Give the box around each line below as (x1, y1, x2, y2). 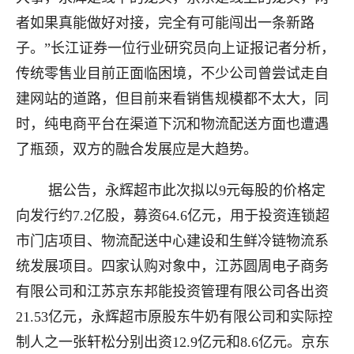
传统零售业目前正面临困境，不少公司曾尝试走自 (16, 66, 329, 81)
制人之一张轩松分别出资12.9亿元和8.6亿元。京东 (16, 334, 330, 350)
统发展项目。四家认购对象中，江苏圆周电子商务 (16, 258, 329, 274)
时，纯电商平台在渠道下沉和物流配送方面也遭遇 (16, 116, 329, 132)
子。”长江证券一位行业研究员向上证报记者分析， (16, 40, 335, 56)
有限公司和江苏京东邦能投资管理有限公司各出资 (16, 284, 329, 299)
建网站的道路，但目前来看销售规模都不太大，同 (16, 91, 329, 107)
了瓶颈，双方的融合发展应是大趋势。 (16, 141, 258, 157)
